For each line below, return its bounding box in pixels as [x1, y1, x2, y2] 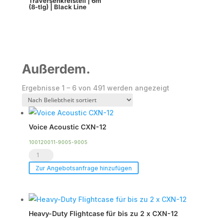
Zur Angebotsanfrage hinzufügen [35, 164, 132, 172]
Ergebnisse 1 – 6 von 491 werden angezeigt [21, 83, 169, 92]
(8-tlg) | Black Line [28, 3, 87, 11]
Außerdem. [21, 61, 91, 76]
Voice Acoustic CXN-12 [28, 122, 107, 131]
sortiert [168, 105, 193, 114]
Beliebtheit [168, 94, 206, 103]
